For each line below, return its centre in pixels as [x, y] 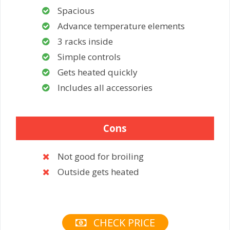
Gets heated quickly [98, 72]
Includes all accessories [105, 87]
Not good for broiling [101, 157]
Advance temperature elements [121, 26]
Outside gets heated [98, 172]
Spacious [76, 10]
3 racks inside [85, 41]
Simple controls [89, 56]
